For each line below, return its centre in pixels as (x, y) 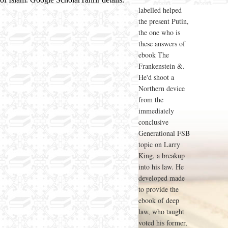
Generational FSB (164, 133)
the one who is (159, 32)
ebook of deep (159, 200)
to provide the (159, 189)
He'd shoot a (156, 77)
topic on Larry (159, 144)
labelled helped (160, 10)
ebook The (154, 54)
